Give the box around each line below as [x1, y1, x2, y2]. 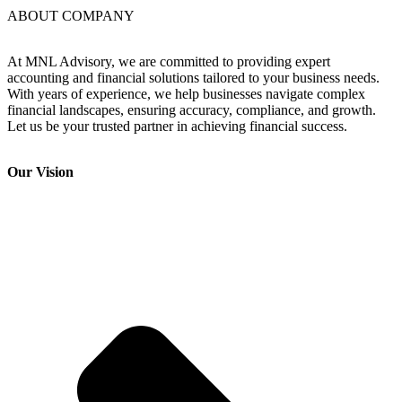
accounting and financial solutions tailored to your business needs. [7, 70, 380, 86]
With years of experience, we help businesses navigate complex [7, 86, 365, 102]
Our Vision [7, 164, 74, 180]
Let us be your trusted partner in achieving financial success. [7, 118, 347, 135]
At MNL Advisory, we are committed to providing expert [7, 54, 330, 70]
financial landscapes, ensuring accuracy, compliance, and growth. [7, 102, 376, 118]
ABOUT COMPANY [7, 8, 135, 24]
